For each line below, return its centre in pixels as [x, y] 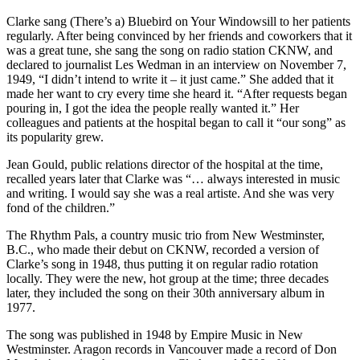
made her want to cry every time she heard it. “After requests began [177, 94]
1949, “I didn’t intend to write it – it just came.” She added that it [170, 79]
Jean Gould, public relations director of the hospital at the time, [165, 164]
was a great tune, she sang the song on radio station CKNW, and [170, 50]
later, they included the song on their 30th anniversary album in [166, 293]
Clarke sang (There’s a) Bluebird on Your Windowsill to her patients [178, 21]
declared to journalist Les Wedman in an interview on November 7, [176, 65]
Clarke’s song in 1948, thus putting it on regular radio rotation [162, 264]
